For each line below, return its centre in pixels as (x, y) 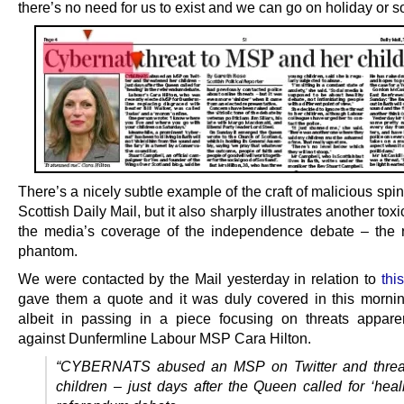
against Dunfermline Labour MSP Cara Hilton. (165, 339)
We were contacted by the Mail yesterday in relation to (200, 279)
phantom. (48, 251)
